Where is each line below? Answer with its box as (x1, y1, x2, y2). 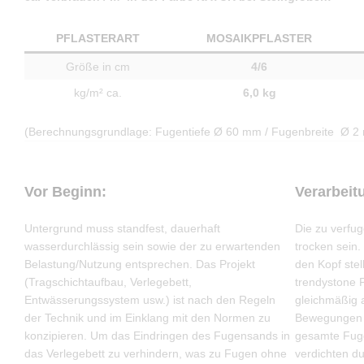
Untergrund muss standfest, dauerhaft (24, 222, 220, 236)
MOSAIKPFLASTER (206, 31, 312, 45)
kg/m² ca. (74, 85, 122, 99)
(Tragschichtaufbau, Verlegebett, (24, 275, 192, 289)
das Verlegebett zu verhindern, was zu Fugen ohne (24, 347, 287, 361)
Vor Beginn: (24, 183, 106, 200)
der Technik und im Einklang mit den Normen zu (24, 311, 271, 325)
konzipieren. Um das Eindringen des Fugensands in (24, 329, 290, 343)
